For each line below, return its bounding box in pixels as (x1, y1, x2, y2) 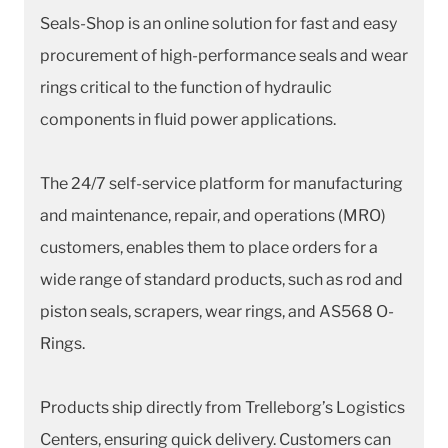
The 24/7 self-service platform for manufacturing (40, 173, 403, 193)
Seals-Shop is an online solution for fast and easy (40, 13, 397, 33)
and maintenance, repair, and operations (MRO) (40, 205, 386, 225)
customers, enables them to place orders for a (40, 237, 378, 257)
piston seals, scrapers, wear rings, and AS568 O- (40, 301, 394, 321)
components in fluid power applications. (40, 109, 336, 129)
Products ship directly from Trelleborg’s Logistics (40, 397, 405, 417)
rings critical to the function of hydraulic (40, 77, 332, 97)
